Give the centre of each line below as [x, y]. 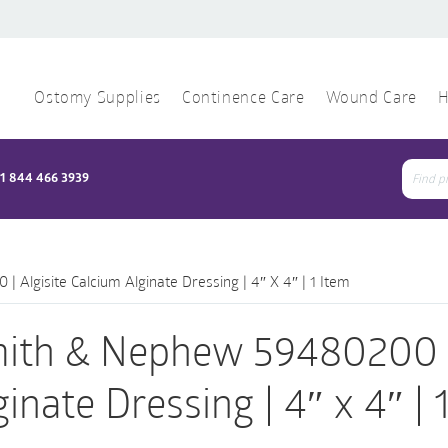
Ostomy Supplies [97, 99]
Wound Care [371, 99]
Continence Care [243, 99]
